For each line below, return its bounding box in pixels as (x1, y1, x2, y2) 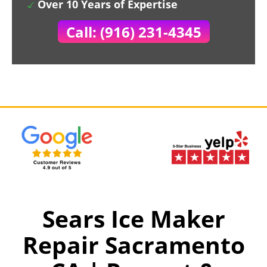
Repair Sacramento (22, 229, 245, 260)
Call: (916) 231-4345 (66, 22, 201, 42)
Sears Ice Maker (42, 203, 225, 234)
